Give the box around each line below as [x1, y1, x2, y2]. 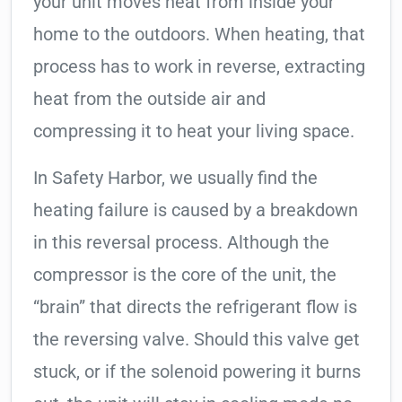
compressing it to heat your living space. [33, 120, 354, 143]
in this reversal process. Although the [33, 232, 329, 254]
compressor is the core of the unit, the [33, 264, 336, 286]
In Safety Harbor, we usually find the [33, 167, 318, 189]
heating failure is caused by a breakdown [33, 199, 358, 222]
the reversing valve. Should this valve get [33, 328, 360, 351]
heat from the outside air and [33, 88, 266, 110]
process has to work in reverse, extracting [33, 56, 365, 78]
